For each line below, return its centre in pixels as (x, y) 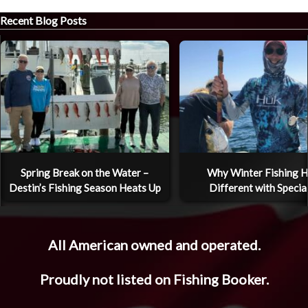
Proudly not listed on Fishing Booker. (154, 279)
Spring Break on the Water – (85, 173)
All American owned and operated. (154, 245)
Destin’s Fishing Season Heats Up (85, 188)
